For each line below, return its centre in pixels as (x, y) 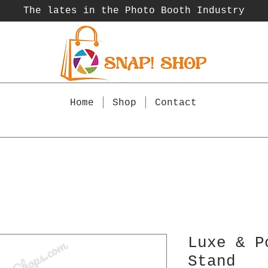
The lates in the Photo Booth (110, 11)
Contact (176, 103)
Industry (220, 11)
